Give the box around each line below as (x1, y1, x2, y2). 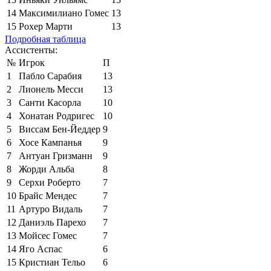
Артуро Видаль (19, 203, 82, 214)
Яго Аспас (19, 243, 62, 254)
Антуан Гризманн (19, 150, 93, 161)
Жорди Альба (19, 163, 74, 174)
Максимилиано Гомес (19, 7, 109, 18)
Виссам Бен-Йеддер (19, 123, 100, 134)
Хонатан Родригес (19, 110, 94, 121)
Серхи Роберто (19, 177, 80, 188)
